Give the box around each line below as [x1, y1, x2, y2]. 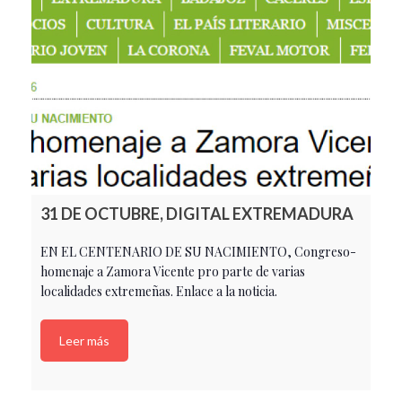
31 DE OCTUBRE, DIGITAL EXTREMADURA [40, 204, 354, 224]
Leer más [59, 333, 109, 349]
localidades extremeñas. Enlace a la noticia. [40, 283, 277, 301]
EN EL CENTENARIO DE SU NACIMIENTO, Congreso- [40, 243, 356, 261]
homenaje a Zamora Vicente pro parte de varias [40, 263, 305, 281]
